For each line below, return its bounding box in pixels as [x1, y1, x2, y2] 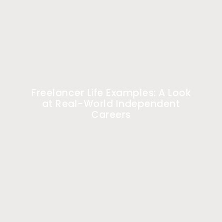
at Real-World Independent [42, 97, 180, 111]
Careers [91, 108, 131, 121]
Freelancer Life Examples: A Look [31, 86, 191, 100]
